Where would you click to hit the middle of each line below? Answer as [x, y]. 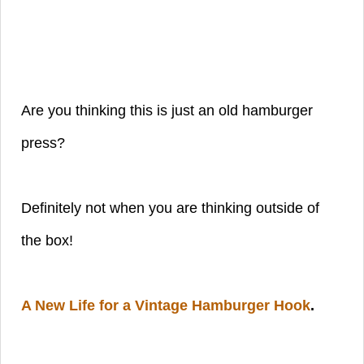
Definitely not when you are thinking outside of [170, 208]
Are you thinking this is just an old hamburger [167, 111]
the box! [47, 241]
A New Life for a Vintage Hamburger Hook [166, 306]
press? [45, 143]
